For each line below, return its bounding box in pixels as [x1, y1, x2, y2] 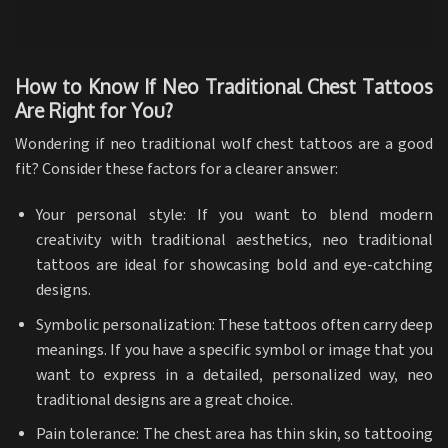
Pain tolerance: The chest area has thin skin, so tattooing [35, 424, 433, 446]
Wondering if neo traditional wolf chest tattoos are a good [15, 134, 433, 156]
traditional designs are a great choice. [35, 389, 293, 411]
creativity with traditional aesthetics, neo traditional [35, 230, 433, 251]
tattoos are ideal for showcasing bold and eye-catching [35, 255, 433, 276]
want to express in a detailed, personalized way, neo [35, 364, 433, 386]
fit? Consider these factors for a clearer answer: [15, 159, 338, 181]
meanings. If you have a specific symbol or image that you [35, 339, 433, 361]
